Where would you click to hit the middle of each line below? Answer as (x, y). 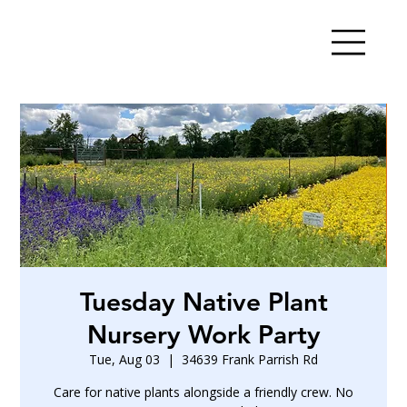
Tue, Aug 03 (124, 360)
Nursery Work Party (203, 335)
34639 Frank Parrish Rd (250, 360)
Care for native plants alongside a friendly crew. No (203, 392)
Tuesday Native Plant (203, 302)
